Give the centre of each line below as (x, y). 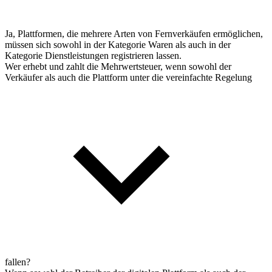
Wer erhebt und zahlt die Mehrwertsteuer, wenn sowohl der (118, 66)
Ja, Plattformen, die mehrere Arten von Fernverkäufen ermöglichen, (134, 33)
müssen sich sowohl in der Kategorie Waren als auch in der (118, 44)
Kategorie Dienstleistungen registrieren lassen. (93, 55)
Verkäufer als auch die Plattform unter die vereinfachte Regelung (128, 77)
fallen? (18, 262)
